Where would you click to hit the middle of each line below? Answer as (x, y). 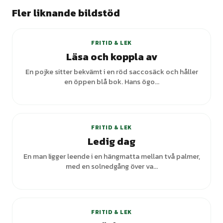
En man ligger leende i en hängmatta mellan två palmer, (111, 156)
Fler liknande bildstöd (66, 13)
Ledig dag (111, 141)
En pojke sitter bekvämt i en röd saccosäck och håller (111, 72)
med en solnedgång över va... (111, 166)
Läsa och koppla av (111, 57)
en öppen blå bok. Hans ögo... (111, 82)
